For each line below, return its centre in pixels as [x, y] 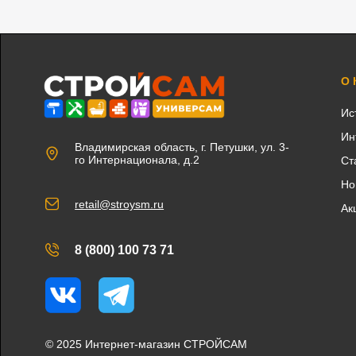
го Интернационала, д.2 [137, 159]
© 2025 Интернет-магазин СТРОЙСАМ [147, 344]
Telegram [171, 287]
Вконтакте [130, 287]
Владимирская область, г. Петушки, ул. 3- [182, 147]
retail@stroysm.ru [120, 204]
